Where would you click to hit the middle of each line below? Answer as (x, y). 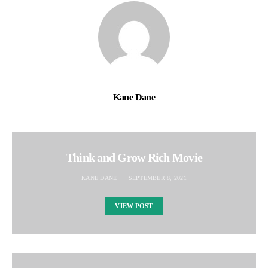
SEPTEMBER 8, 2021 (157, 178)
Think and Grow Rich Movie (134, 157)
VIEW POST (134, 206)
